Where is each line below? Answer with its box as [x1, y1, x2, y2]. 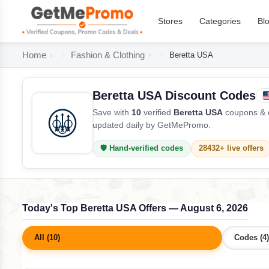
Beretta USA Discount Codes [92, 89, 256, 102]
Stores [158, 16, 183, 26]
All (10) [34, 233, 60, 242]
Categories [199, 16, 241, 26]
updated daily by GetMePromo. [92, 120, 211, 130]
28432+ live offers [199, 144, 264, 153]
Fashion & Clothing [71, 50, 145, 60]
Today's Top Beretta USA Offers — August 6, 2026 [22, 203, 248, 213]
